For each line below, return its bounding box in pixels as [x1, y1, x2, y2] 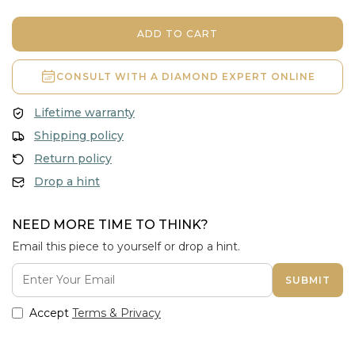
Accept [29, 306, 72, 320]
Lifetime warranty [34, 105, 135, 120]
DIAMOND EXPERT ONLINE [161, 71, 315, 82]
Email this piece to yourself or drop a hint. [12, 239, 240, 254]
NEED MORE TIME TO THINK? [12, 217, 208, 232]
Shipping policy [34, 128, 124, 143]
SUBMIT [285, 273, 330, 286]
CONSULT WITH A [55, 71, 162, 82]
